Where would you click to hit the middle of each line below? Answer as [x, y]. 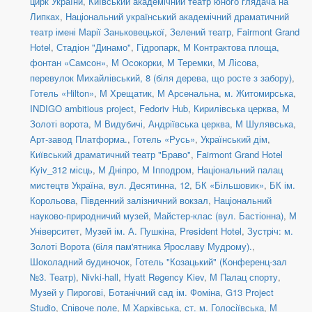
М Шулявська [264, 124]
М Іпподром [167, 170]
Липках [45, 17]
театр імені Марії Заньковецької [97, 32]
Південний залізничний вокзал [145, 201]
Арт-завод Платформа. [79, 139]
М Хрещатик [126, 93]
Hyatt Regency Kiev [164, 277]
